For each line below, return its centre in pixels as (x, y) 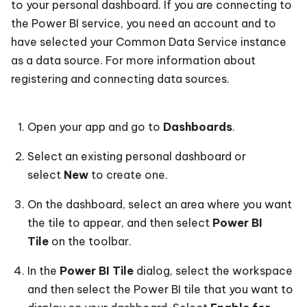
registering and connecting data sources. (120, 78)
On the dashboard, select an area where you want (160, 204)
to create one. (128, 174)
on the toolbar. (90, 241)
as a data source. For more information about (133, 60)
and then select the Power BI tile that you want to (160, 289)
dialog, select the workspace (213, 270)
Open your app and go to (95, 126)
